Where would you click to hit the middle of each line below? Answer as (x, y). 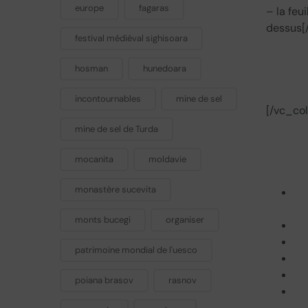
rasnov (183, 280)
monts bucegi (103, 220)
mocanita (94, 159)
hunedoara (165, 68)
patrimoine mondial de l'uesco (136, 250)
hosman (91, 68)
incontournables (108, 99)
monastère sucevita (115, 189)
